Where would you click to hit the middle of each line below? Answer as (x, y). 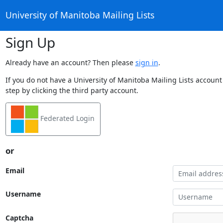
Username (23, 194)
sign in (147, 62)
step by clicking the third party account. (72, 90)
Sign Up (30, 42)
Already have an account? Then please (70, 62)
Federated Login (66, 118)
